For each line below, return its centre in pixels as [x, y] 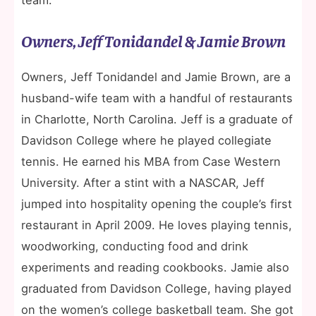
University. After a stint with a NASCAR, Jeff [143, 182]
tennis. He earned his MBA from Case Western [151, 161]
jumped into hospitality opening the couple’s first [157, 203]
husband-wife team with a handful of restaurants [157, 98]
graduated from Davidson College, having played [156, 288]
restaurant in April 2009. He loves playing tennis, [157, 225]
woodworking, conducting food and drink [135, 246]
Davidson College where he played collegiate [146, 140]
